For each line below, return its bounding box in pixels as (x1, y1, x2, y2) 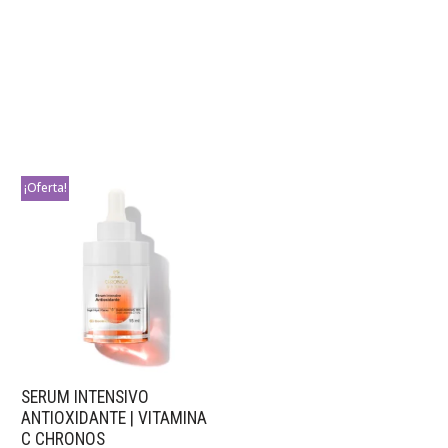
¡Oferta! (23, 179, 67, 197)
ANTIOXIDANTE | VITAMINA (21, 407, 208, 428)
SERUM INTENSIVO (21, 386, 150, 407)
